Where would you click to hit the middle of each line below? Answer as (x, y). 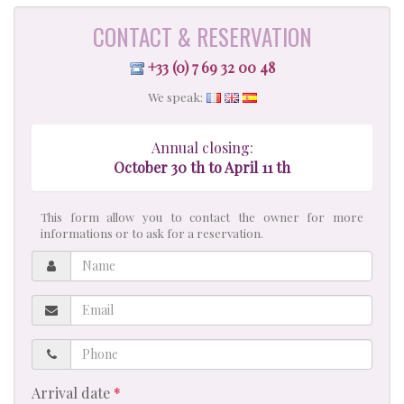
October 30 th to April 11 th (202, 167)
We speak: (175, 96)
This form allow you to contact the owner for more (202, 216)
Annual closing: (202, 147)
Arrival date (73, 392)
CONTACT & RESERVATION (202, 36)
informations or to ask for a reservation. (152, 233)
